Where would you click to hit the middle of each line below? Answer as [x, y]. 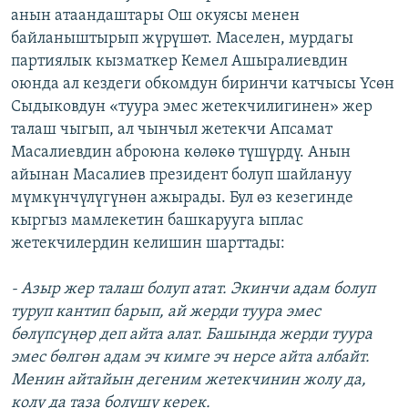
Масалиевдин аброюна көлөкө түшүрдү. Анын [181, 153]
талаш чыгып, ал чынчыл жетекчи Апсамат [172, 130]
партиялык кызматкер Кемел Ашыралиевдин [179, 62]
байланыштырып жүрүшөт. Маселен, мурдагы [182, 39]
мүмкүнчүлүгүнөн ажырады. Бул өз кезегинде [182, 199]
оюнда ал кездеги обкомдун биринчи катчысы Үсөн [203, 85]
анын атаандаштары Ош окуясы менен [155, 16]
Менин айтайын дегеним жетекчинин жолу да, [189, 381]
